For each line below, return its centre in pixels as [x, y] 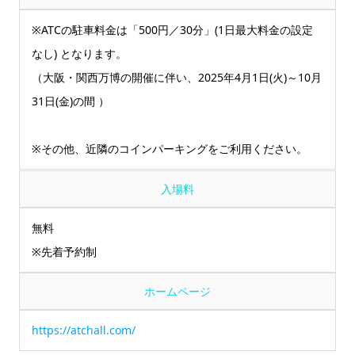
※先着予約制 [65, 251]
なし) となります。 [80, 53]
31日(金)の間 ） [71, 101]
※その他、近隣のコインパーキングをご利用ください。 [170, 149]
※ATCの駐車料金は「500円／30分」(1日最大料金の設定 [173, 29]
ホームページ [177, 291]
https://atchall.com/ [84, 330]
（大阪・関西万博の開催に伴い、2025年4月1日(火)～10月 [177, 77]
